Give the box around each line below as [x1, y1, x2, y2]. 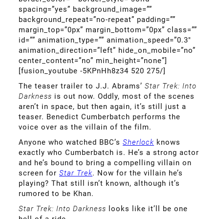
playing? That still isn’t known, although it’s [19, 178, 180, 188]
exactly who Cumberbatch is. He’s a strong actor [19, 148, 199, 157]
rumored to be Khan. [19, 189, 94, 198]
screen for [19, 168, 59, 177]
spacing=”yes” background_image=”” [19, 4, 152, 14]
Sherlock [123, 137, 154, 147]
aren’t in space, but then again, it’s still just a [19, 102, 186, 111]
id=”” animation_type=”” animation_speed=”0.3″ [19, 35, 191, 44]
